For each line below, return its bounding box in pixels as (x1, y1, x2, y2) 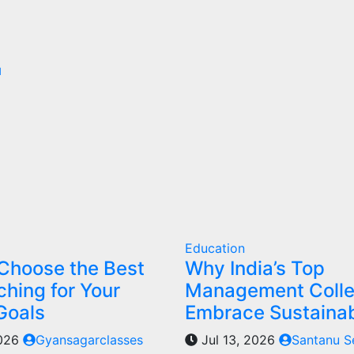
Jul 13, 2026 (197, 331, 279, 348)
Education (184, 239, 245, 256)
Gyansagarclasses (36, 331, 144, 348)
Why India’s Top (184, 256, 325, 280)
